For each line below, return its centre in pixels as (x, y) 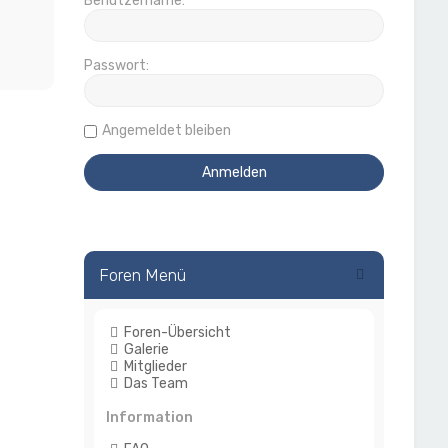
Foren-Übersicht (178, 332)
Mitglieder (156, 366)
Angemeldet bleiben (167, 130)
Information (150, 417)
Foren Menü (143, 275)
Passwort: (117, 65)
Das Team (156, 383)
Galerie (147, 349)
